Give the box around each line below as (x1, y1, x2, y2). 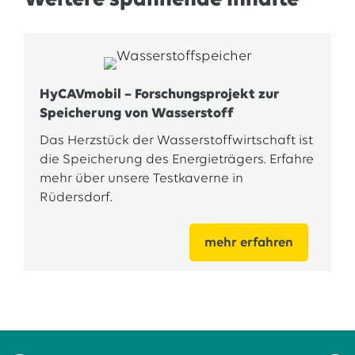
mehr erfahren (204, 236, 294, 250)
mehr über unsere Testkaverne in (39, 172, 243, 185)
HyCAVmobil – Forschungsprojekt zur (39, 87, 280, 102)
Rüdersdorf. (39, 191, 113, 204)
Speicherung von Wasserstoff (39, 106, 234, 121)
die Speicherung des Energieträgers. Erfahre (39, 153, 314, 166)
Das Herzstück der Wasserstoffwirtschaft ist (39, 134, 313, 147)
